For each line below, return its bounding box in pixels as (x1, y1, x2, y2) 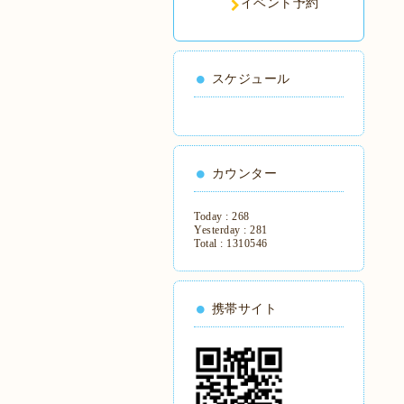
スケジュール (211, 72, 290, 86)
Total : (194, 237, 226, 250)
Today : (194, 210, 232, 223)
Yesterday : (194, 224, 250, 236)
